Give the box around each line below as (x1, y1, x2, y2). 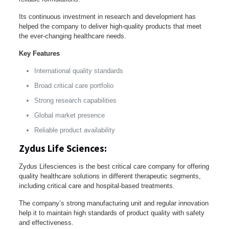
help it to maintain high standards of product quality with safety (18, 209, 204, 217)
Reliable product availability (34, 126, 115, 134)
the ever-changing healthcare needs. (18, 32, 126, 40)
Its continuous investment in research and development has (18, 12, 196, 20)
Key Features (18, 49, 60, 57)
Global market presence (34, 111, 105, 119)
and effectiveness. (18, 218, 74, 226)
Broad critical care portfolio (34, 81, 113, 89)
